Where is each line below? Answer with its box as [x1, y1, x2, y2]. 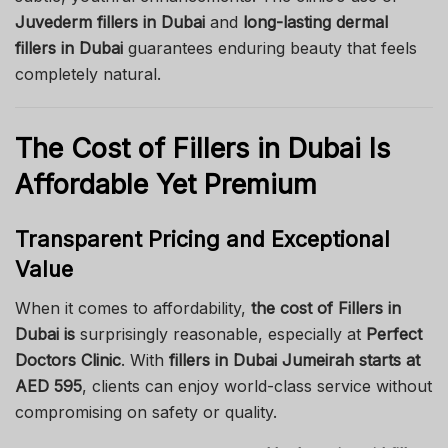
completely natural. [15, 64, 161, 85]
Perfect [366, 324, 422, 345]
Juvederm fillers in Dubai [15, 12, 205, 33]
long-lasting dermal [243, 12, 388, 33]
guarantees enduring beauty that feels [123, 38, 417, 59]
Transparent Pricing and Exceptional [15, 226, 390, 253]
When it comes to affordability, [15, 298, 251, 319]
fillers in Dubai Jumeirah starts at [169, 350, 420, 371]
